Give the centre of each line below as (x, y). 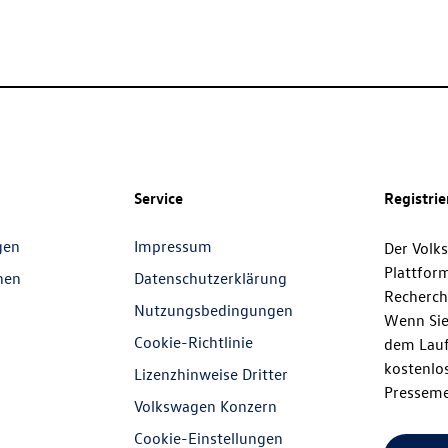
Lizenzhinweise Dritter (211, 373)
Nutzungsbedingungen (214, 309)
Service (159, 197)
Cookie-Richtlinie (194, 341)
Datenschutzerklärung (211, 277)
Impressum (173, 245)
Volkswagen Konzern (206, 405)
